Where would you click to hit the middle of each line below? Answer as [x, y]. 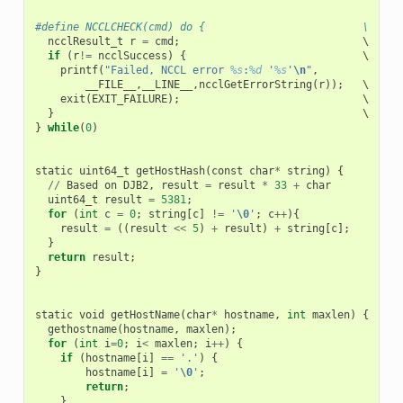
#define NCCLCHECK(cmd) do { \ [201, 27]
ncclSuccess [132, 55]
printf [79, 70]
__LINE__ [167, 84]
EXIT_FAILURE [129, 99]
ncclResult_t [85, 41]
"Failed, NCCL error [167, 70]
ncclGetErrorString [255, 84]
